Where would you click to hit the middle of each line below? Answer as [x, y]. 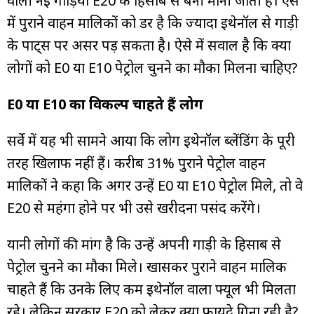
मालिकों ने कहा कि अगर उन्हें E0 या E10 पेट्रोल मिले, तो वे [155, 185]
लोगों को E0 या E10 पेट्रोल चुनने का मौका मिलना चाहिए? [152, 67]
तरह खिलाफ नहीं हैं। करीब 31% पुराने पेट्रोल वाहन [136, 163]
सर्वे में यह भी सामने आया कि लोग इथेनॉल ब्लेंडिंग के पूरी [151, 140]
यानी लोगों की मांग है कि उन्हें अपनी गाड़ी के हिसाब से [144, 244]
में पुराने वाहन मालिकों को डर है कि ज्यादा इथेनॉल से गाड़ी [153, 22]
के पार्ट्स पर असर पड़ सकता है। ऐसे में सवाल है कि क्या [149, 45]
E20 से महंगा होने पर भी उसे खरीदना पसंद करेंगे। [134, 207]
